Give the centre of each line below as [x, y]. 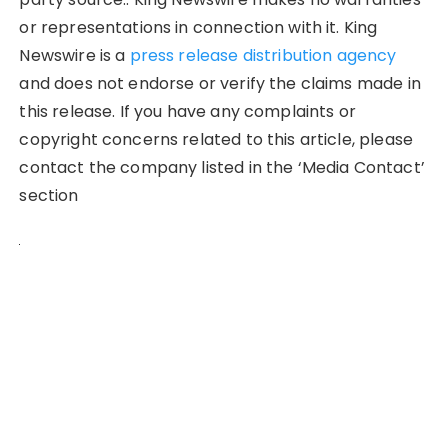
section [49, 195]
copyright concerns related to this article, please [216, 139]
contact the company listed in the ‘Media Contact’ [222, 167]
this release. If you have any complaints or [187, 111]
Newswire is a [74, 55]
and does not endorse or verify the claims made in [220, 83]
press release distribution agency [263, 55]
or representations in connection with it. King [198, 27]
